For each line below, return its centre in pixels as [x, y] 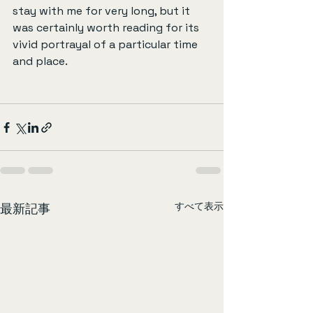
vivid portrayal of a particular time [107, 45]
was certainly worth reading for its [107, 28]
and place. [40, 61]
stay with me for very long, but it [103, 11]
